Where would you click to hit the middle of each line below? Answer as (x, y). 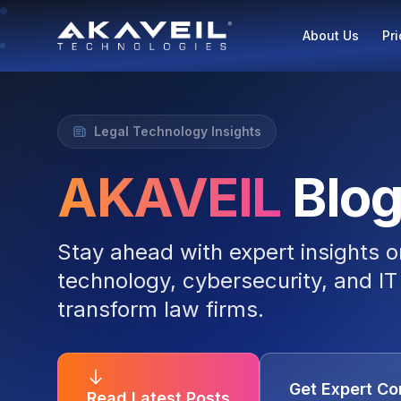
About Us (330, 35)
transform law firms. (161, 309)
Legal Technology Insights (178, 131)
